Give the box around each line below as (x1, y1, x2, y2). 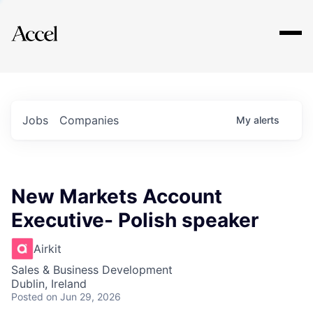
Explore (34, 16, 75, 33)
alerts (254, 114, 279, 126)
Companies (59, 113, 119, 127)
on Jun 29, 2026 (46, 291, 121, 303)
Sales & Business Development (11, 263, 173, 277)
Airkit (34, 242, 61, 256)
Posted (11, 291, 43, 303)
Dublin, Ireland (11, 277, 87, 291)
